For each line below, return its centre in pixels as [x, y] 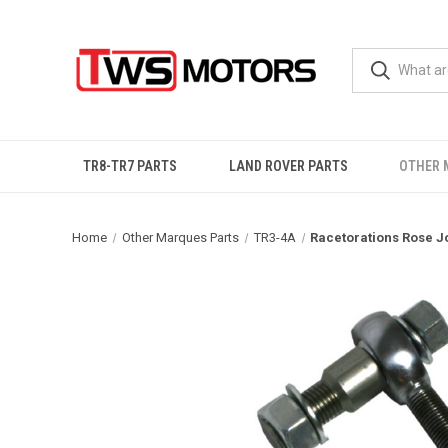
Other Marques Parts [180, 237]
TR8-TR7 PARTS [129, 166]
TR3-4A [274, 237]
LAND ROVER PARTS [288, 166]
